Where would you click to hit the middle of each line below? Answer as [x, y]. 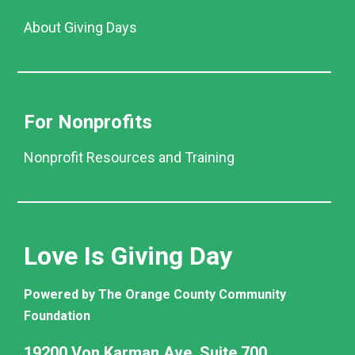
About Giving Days [80, 28]
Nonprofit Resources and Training [129, 158]
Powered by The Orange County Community [155, 295]
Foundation [57, 316]
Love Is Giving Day [128, 256]
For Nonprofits [88, 122]
